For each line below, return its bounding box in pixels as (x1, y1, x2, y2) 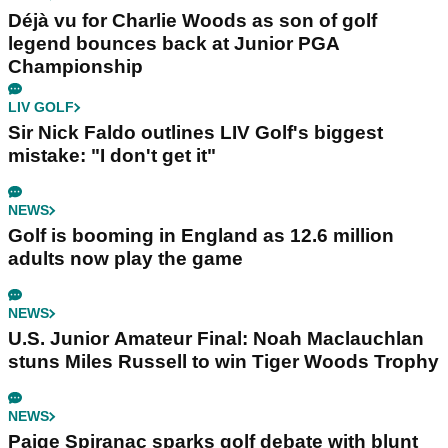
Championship (8, 56, 143, 78)
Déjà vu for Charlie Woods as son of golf (8, 10, 377, 32)
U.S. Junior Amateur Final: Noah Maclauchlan (8, 328, 424, 350)
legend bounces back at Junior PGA (8, 33, 340, 55)
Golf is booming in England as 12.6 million (8, 225, 394, 247)
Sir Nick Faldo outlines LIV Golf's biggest (8, 122, 383, 144)
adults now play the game (8, 248, 243, 270)
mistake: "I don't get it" (8, 145, 216, 167)
